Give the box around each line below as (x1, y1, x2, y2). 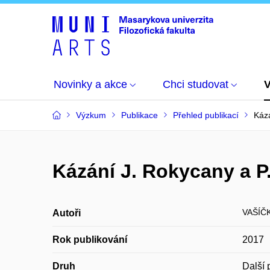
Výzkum (76, 110, 106, 120)
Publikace (121, 110, 158, 120)
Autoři (52, 208, 81, 218)
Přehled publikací (173, 110, 239, 120)
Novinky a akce (54, 78, 127, 90)
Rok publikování (52, 234, 127, 245)
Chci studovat (163, 78, 228, 90)
